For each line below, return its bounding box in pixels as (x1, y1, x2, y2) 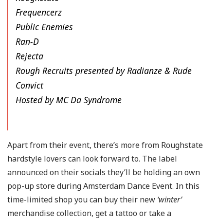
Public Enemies (16, 20, 73, 33)
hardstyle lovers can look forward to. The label (7, 153, 177, 164)
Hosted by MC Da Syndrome (16, 93, 122, 106)
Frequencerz (16, 6, 62, 18)
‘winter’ (157, 194, 182, 205)
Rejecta (16, 50, 43, 62)
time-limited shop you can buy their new (7, 194, 157, 205)
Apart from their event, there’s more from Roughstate (7, 139, 203, 150)
